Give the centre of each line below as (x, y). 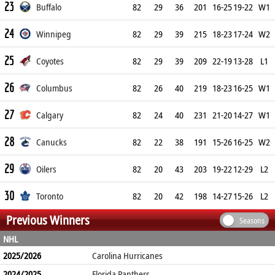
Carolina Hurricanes (127, 255)
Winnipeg (53, 34)
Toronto (49, 196)
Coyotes (50, 61)
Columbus (54, 88)
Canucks (51, 142)
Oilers (46, 169)
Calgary (49, 115)
